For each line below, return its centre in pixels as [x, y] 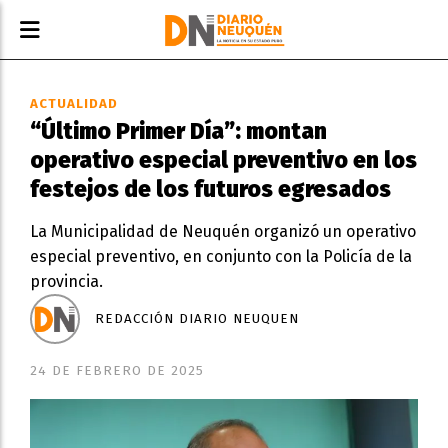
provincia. [66, 281]
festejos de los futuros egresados [210, 189]
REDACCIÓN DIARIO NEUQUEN [197, 318]
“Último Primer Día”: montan [178, 131]
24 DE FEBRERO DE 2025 [117, 371]
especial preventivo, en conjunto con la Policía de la [221, 256]
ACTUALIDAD [74, 104]
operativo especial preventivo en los [223, 160]
